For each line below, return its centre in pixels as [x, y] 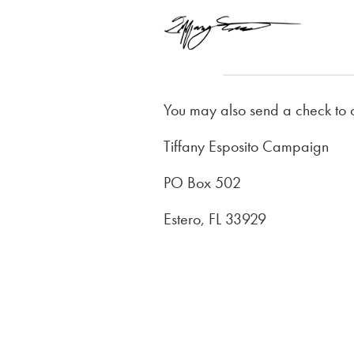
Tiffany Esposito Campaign [246, 146]
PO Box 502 [202, 182]
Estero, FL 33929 [215, 218]
